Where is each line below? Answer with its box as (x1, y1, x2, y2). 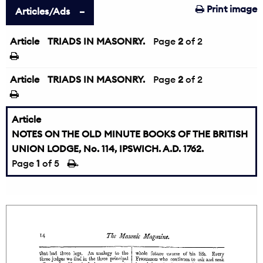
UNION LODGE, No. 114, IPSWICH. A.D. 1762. (12, 143, 204, 154)
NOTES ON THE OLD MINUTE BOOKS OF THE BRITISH (12, 128, 248, 140)
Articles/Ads (15, 5, 70, 17)
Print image (204, 3, 257, 15)
